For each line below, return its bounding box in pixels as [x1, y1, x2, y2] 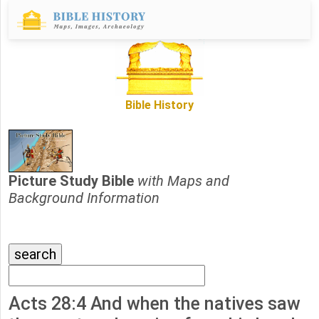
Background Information [9, 189, 159, 207]
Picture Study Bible [9, 172, 137, 190]
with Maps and [137, 172, 229, 190]
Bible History [125, 98, 194, 113]
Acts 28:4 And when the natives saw [9, 293, 300, 315]
